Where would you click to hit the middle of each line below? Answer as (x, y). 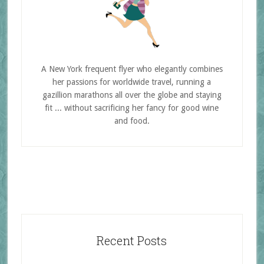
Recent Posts (132, 240)
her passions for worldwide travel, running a (132, 82)
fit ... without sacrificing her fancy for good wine (132, 108)
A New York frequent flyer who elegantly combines (132, 69)
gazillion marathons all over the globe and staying (132, 95)
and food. (132, 121)
